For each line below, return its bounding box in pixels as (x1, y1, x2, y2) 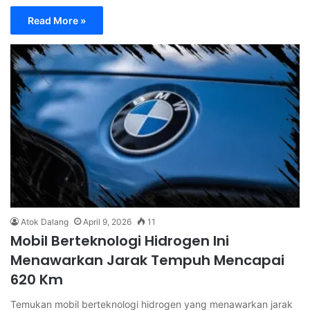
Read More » (28, 15, 86, 27)
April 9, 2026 (83, 217, 131, 228)
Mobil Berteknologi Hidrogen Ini (10, 231, 229, 251)
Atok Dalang (21, 217, 69, 228)
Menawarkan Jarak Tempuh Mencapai (10, 250, 284, 271)
